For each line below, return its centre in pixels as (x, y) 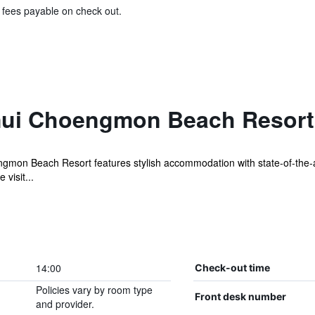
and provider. (65, 304)
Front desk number (240, 296)
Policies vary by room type (94, 290)
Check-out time (232, 268)
